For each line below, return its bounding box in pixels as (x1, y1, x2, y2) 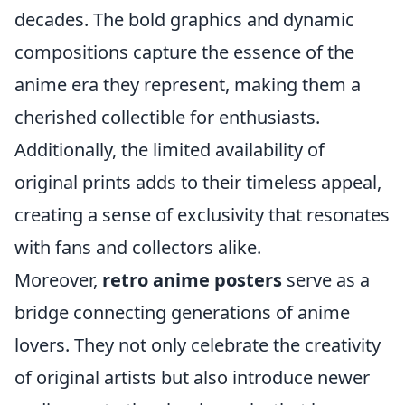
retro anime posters (102, 268, 282, 292)
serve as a (282, 268, 370, 292)
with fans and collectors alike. (14, 235, 261, 259)
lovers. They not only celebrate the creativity (14, 333, 381, 357)
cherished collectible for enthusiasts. (14, 105, 320, 129)
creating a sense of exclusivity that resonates (14, 202, 390, 227)
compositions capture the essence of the (14, 40, 354, 64)
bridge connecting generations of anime (14, 300, 350, 325)
